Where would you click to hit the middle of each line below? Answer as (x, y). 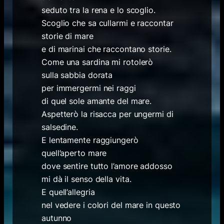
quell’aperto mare (74, 153)
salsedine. (60, 127)
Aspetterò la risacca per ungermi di (107, 114)
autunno (57, 218)
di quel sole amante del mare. (97, 101)
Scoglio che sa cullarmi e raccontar (107, 23)
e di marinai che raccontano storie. (106, 49)
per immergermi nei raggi (89, 88)
